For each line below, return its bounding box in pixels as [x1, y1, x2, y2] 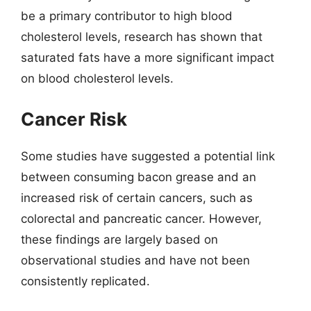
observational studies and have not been [21, 253, 250, 267]
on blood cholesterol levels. [21, 72, 174, 85]
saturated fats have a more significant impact [21, 51, 274, 65]
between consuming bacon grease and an [21, 169, 256, 184]
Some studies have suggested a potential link [21, 149, 275, 163]
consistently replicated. [21, 274, 150, 288]
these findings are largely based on [21, 232, 218, 246]
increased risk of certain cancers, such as [21, 190, 253, 205]
